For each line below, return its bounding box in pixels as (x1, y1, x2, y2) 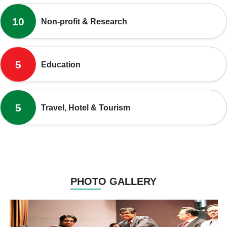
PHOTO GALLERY (70, 176, 157, 187)
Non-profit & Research (41, 17, 127, 26)
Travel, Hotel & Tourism (41, 103, 130, 112)
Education (41, 60, 81, 69)
